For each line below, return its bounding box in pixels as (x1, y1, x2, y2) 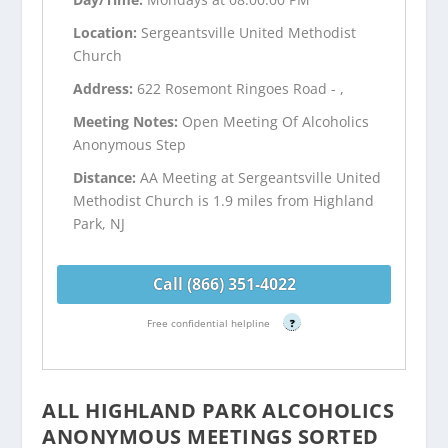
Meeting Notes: (73, 111, 183, 131)
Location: (73, 23, 142, 43)
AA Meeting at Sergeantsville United (140, 167, 382, 187)
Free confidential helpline (147, 315, 273, 330)
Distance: (73, 167, 141, 187)
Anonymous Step (73, 134, 187, 154)
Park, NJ (73, 213, 126, 233)
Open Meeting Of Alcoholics (182, 111, 370, 131)
